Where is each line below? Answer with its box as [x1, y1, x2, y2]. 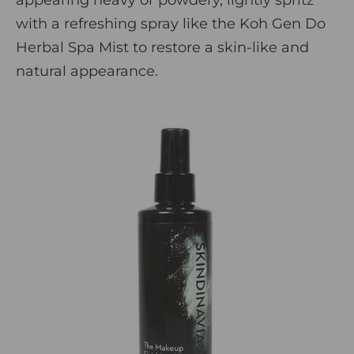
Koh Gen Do [239, 14, 326, 32]
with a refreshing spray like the [16, 14, 239, 32]
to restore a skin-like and [129, 38, 309, 56]
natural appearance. [16, 62, 158, 80]
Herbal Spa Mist [16, 38, 129, 56]
